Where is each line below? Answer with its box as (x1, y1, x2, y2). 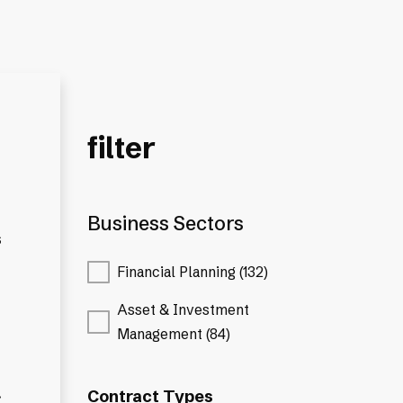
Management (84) (117, 325, 231, 343)
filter (87, 129, 157, 166)
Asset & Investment (117, 300, 250, 318)
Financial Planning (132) (117, 264, 269, 282)
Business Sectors (87, 211, 245, 237)
